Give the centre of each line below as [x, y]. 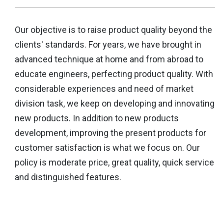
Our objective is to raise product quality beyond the [113, 30]
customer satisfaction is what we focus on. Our [107, 148]
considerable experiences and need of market [104, 89]
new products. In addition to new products [97, 118]
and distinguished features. [68, 177]
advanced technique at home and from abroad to [109, 59]
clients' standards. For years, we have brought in [108, 45]
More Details [59, 208]
